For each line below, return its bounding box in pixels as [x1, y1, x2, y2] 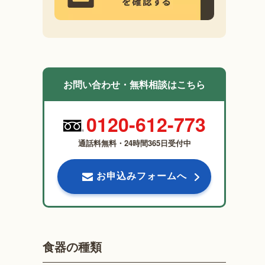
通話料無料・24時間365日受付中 [77, 137, 191, 149]
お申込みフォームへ [96, 169, 187, 183]
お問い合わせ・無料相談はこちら [63, 77, 206, 92]
